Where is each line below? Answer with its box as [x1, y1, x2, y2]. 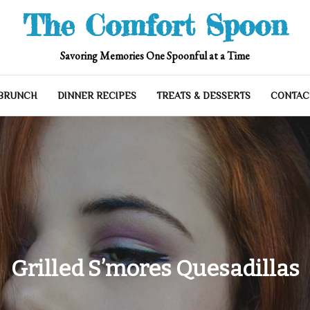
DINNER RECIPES [57, 90, 136, 101]
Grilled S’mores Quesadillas [10, 255, 300, 282]
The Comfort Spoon [22, 8, 288, 43]
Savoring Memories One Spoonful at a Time [60, 48, 250, 63]
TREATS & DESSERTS [156, 90, 250, 101]
